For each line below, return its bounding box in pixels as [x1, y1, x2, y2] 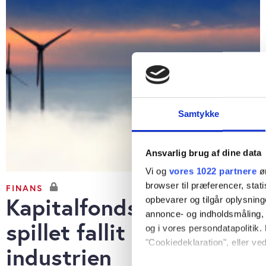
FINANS [6, 182, 43, 194]
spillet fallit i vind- [6, 217, 197, 248]
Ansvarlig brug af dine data [145, 147, 262, 158]
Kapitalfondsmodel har [6, 192, 243, 223]
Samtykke [178, 108, 219, 119]
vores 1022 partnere [169, 166, 256, 176]
